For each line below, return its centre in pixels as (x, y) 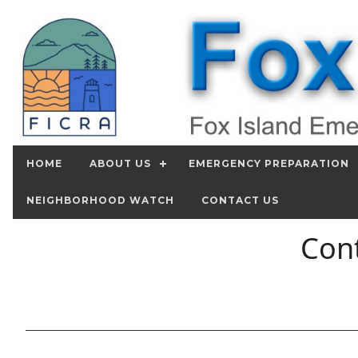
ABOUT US (120, 163)
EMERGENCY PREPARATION (269, 163)
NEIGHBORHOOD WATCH (100, 200)
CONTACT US (240, 200)
